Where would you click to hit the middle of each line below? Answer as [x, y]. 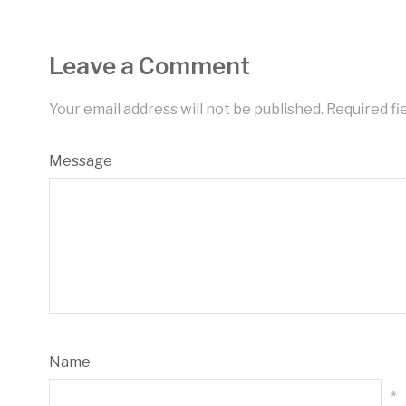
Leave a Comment [149, 66]
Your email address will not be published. [186, 109]
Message [80, 161]
